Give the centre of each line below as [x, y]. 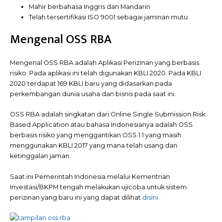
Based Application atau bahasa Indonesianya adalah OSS [101, 125]
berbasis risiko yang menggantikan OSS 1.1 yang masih [96, 135]
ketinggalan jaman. [40, 156]
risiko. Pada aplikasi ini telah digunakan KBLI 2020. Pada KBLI [106, 73]
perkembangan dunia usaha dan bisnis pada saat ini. [93, 94]
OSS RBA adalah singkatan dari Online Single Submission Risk [108, 114]
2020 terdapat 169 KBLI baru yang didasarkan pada [91, 83]
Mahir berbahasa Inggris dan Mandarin [90, 6]
